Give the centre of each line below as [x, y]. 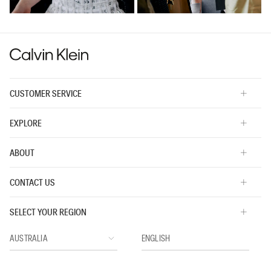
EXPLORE [26, 122]
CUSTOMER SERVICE [46, 93]
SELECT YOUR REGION [48, 211]
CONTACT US [32, 182]
